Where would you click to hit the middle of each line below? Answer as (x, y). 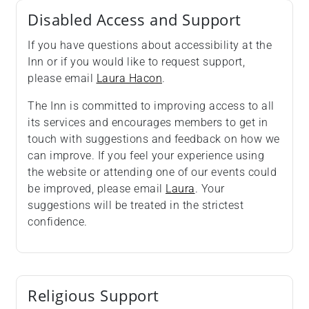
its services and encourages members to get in (148, 122)
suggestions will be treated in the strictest (136, 205)
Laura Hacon (129, 78)
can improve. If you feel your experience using (146, 156)
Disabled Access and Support (134, 20)
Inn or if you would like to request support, (136, 62)
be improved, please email (97, 189)
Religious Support (93, 296)
